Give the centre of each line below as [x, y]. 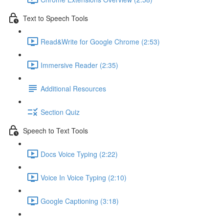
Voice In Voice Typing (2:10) [84, 177]
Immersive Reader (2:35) [79, 65]
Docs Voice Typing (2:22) [79, 154]
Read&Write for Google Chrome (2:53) [100, 41]
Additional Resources [73, 88]
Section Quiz [60, 112]
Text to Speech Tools [55, 18]
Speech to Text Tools [55, 130]
